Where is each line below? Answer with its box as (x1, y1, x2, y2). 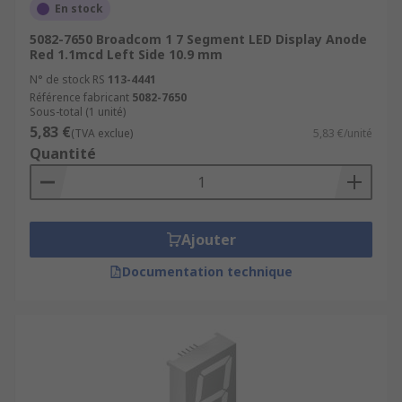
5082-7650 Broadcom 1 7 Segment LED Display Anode (30, 31, 367, 48)
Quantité (30, 144, 96, 163)
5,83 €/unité (313, 126, 372, 141)
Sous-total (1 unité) (30, 104, 126, 119)
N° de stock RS (30, 72, 105, 87)
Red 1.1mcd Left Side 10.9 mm (30, 46, 223, 63)
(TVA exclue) (71, 126, 133, 141)
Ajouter (180, 230, 236, 249)
